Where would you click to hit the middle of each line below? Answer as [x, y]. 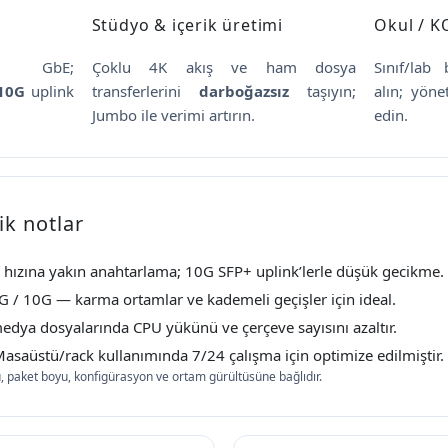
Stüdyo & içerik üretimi [187, 24]
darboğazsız [243, 90]
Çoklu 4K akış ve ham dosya [224, 66]
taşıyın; [322, 90]
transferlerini [145, 90]
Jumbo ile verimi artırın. [173, 114]
